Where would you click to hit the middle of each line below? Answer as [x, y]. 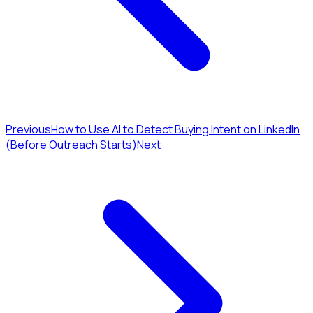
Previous [28, 130]
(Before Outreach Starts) [71, 145]
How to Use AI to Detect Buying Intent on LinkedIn [175, 130]
